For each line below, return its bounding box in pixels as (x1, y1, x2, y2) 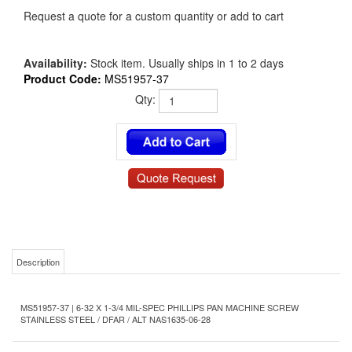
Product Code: (24, 71, 101, 87)
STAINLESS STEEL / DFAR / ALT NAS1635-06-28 (20, 276, 211, 289)
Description (16, 218, 60, 232)
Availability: (24, 55, 87, 71)
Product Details (28, 317, 92, 329)
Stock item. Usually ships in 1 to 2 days (87, 55, 284, 71)
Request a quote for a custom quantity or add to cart (24, 8, 284, 24)
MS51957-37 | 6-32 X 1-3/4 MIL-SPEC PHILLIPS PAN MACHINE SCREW (20, 264, 299, 277)
